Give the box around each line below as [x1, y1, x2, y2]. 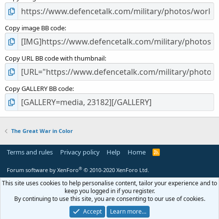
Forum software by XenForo [7, 166, 79, 174]
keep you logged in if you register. [64, 187, 155, 195]
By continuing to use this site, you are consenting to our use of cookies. [14, 195, 205, 203]
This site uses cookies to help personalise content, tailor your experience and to [2, 179, 217, 187]
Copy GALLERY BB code [5, 84, 72, 93]
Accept [83, 207, 102, 216]
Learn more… [109, 207, 146, 216]
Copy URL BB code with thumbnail [5, 54, 105, 63]
